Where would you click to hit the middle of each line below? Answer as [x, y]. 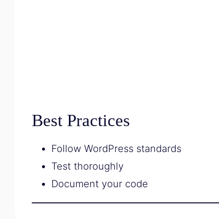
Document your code [100, 184]
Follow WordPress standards [116, 149]
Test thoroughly [88, 166]
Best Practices [81, 120]
